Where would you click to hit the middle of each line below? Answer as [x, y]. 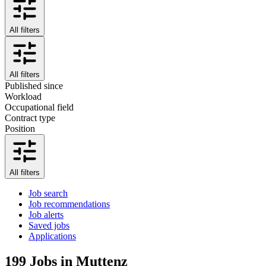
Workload [23, 96]
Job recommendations [69, 204]
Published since [34, 85]
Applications [52, 236]
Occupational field [39, 107]
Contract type [30, 118]
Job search [48, 193]
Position [20, 128]
